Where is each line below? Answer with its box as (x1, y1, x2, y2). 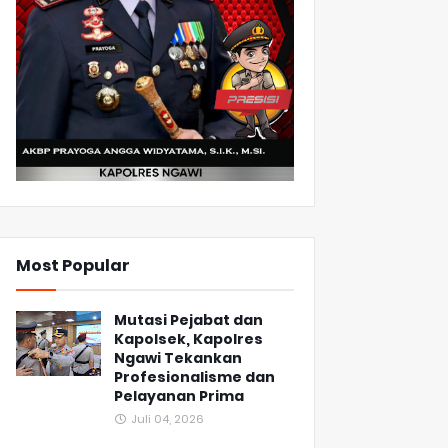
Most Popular (16, 254, 130, 278)
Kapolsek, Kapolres (114, 329, 263, 350)
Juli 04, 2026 (131, 411, 204, 428)
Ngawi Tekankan (114, 348, 242, 369)
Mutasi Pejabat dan (114, 310, 263, 331)
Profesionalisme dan (114, 367, 275, 388)
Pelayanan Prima (114, 386, 244, 407)
